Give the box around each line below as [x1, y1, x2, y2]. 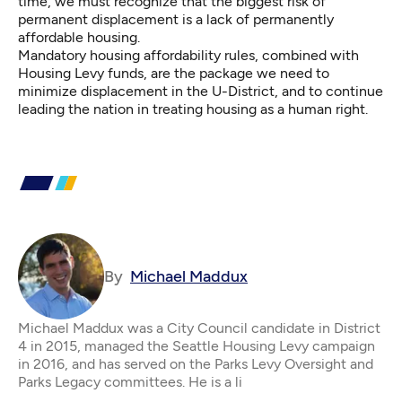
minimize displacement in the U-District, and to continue [18, 83, 383, 100]
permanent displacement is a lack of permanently [18, 11, 334, 29]
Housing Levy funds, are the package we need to [18, 65, 329, 83]
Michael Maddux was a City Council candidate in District [18, 319, 380, 337]
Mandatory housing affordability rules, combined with [18, 47, 359, 65]
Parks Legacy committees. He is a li [18, 373, 242, 391]
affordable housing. [18, 29, 140, 47]
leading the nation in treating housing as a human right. [18, 100, 368, 118]
